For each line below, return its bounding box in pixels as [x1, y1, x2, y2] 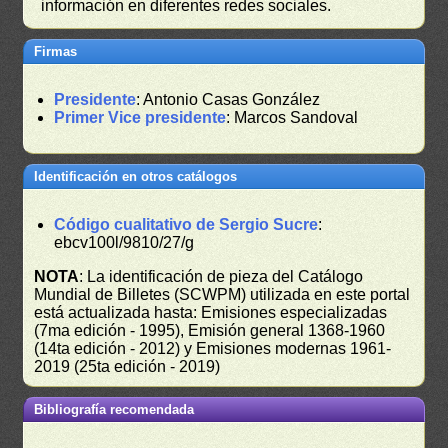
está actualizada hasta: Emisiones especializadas [34, 304, 388, 322]
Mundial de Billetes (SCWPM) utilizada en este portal [34, 286, 411, 304]
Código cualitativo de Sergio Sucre [54, 216, 319, 234]
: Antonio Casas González [136, 91, 321, 109]
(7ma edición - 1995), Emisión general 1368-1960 [34, 322, 386, 340]
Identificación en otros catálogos [34, 169, 238, 185]
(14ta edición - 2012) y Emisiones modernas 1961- [34, 340, 392, 358]
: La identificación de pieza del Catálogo [79, 268, 364, 286]
